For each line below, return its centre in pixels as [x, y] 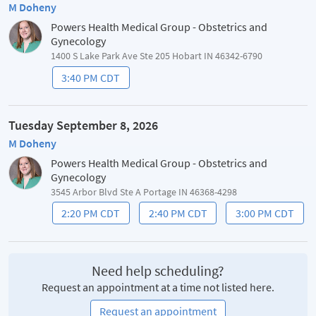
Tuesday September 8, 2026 [83, 125]
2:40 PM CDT [178, 213]
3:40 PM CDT [91, 77]
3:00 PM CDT [265, 213]
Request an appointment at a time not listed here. [158, 287]
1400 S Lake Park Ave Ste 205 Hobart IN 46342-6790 [157, 55]
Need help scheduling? [158, 271]
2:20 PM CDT [91, 213]
